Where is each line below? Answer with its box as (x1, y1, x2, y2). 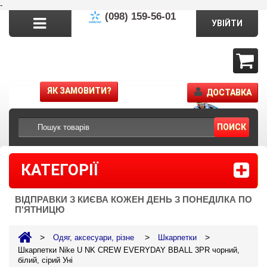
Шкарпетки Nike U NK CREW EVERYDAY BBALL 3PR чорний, (18, 246, 240, 254)
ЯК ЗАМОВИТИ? (47, 86, 111, 95)
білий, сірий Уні (18, 256, 73, 265)
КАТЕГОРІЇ (21, 161, 98, 179)
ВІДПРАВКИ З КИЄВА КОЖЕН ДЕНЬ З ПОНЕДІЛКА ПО (15, 194, 252, 204)
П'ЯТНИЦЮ (15, 204, 64, 215)
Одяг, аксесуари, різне (53, 233, 134, 242)
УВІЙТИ (211, 18, 243, 28)
